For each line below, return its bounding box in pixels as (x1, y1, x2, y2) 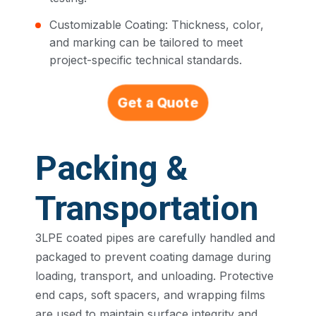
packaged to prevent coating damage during (35, 250, 271, 265)
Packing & (35, 148, 188, 189)
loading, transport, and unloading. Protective (35, 269, 274, 284)
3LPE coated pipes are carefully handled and (35, 231, 275, 245)
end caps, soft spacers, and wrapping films (35, 288, 265, 303)
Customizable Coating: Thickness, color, (49, 18, 264, 32)
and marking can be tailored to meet (49, 35, 243, 50)
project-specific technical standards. (49, 53, 242, 68)
